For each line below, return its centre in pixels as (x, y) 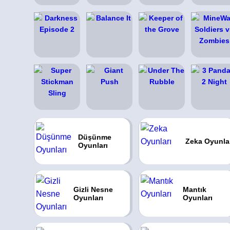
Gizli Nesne (93, 189)
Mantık (194, 189)
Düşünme (94, 137)
